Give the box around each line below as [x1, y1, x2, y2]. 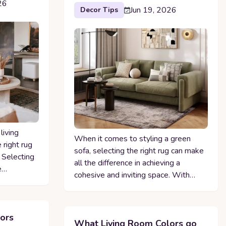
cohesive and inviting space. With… [74, 169, 195, 181]
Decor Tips [80, 5, 118, 15]
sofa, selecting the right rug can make [74, 145, 204, 156]
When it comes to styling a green [74, 133, 191, 144]
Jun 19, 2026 [130, 4, 177, 16]
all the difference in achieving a [74, 157, 180, 168]
